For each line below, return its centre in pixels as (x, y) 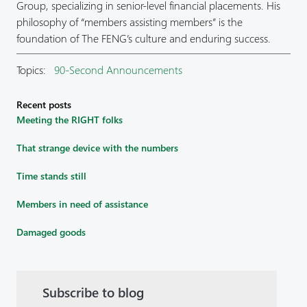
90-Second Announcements (118, 70)
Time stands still (51, 176)
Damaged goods (51, 232)
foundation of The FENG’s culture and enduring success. (144, 38)
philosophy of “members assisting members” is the (130, 22)
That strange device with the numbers (97, 148)
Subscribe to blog (93, 293)
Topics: (34, 70)
